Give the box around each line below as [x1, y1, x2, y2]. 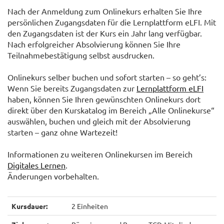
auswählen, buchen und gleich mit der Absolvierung [7, 116, 190, 126]
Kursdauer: [11, 201, 47, 211]
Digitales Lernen [7, 160, 65, 170]
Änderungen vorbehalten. [7, 171, 99, 181]
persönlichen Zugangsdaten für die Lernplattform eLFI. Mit [7, 17, 216, 27]
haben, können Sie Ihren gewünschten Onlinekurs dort [7, 94, 200, 104]
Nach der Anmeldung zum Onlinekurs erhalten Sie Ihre [7, 6, 202, 16]
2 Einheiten [71, 201, 108, 211]
